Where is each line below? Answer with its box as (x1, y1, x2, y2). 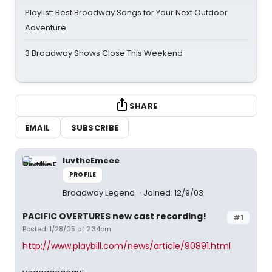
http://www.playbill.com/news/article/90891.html (22, 240, 231, 252)
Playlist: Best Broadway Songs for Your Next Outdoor (25, 7, 228, 18)
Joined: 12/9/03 (143, 187, 203, 199)
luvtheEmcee (63, 155, 120, 166)
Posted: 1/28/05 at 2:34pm (22, 224, 111, 234)
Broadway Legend (63, 187, 137, 199)
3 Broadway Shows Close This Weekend (25, 47, 183, 59)
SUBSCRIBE (70, 121, 119, 134)
